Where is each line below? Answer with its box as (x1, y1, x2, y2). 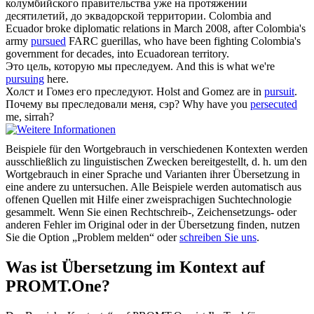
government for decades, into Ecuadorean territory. (6, 48, 229, 60)
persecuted (250, 98, 297, 111)
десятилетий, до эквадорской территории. (6, 10, 206, 22)
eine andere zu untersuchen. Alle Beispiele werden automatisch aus (6, 181, 301, 193)
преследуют (95, 86, 151, 98)
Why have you (182, 98, 250, 111)
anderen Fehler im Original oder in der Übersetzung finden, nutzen (6, 219, 300, 231)
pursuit (264, 86, 294, 98)
